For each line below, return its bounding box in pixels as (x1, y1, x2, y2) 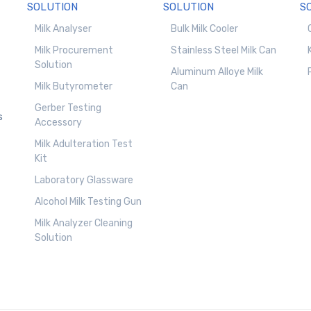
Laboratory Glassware (35, 174, 134, 187)
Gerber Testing (35, 102, 102, 115)
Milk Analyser (35, 23, 92, 35)
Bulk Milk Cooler (171, 23, 239, 35)
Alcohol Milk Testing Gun (35, 196, 142, 208)
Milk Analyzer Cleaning (35, 217, 133, 230)
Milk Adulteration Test (35, 138, 133, 151)
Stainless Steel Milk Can (171, 44, 277, 57)
